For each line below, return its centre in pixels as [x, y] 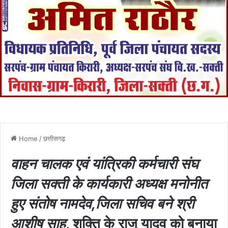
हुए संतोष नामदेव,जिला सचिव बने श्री [102, 203]
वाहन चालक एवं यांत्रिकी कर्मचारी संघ [105, 164]
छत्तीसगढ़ [54, 138]
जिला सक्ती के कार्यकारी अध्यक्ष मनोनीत [109, 183]
